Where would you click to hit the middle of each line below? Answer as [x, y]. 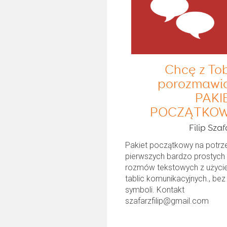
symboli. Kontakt [155, 190]
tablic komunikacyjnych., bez [176, 178]
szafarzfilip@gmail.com [167, 201]
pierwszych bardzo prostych [175, 156]
